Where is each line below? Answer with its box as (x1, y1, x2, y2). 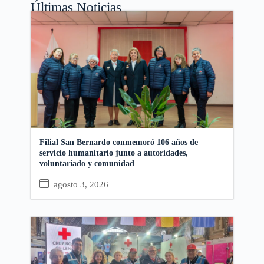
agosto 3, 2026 (53, 179, 108, 189)
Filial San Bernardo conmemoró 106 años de (39, 138, 198, 147)
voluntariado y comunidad (39, 159, 134, 169)
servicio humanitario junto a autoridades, (39, 148, 188, 158)
